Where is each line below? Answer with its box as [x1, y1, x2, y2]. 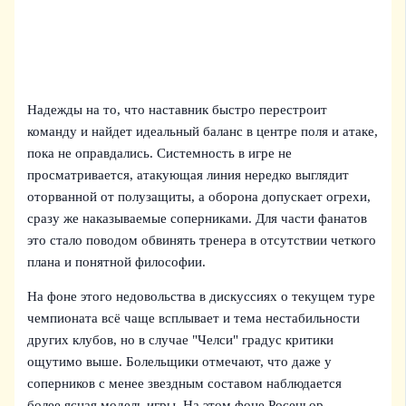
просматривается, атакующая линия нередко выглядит [27, 167, 350, 182]
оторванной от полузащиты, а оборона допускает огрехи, [27, 188, 372, 204]
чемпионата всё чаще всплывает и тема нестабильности [27, 311, 361, 326]
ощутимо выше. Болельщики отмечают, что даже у [27, 354, 333, 370]
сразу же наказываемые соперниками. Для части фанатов [27, 210, 368, 226]
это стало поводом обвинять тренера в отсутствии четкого [27, 232, 377, 247]
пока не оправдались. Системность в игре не [27, 145, 293, 160]
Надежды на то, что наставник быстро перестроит [27, 101, 328, 117]
